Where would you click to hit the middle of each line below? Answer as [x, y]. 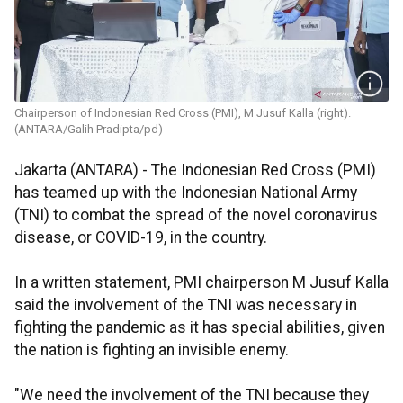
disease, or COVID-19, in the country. [141, 238]
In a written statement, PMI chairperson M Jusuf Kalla [201, 283]
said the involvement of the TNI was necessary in [186, 305]
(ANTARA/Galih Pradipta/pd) [90, 130]
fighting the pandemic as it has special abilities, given [200, 328]
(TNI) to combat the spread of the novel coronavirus [196, 215]
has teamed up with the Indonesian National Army [186, 193]
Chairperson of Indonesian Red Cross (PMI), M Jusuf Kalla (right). [184, 113]
